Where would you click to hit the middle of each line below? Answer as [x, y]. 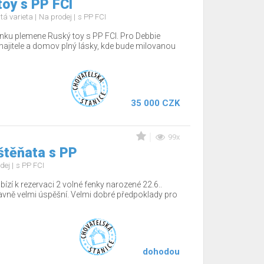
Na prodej [56, 17]
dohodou [161, 252]
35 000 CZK [155, 103]
